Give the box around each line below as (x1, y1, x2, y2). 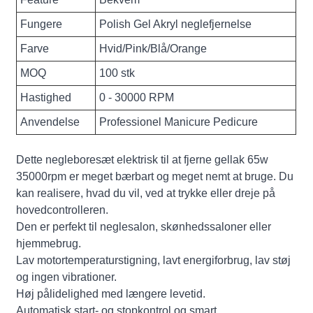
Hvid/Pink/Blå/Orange (99, 42, 208, 54)
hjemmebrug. (16, 237, 82, 249)
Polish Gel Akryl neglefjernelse (99, 17, 252, 30)
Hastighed (20, 91, 72, 103)
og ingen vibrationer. (16, 270, 117, 283)
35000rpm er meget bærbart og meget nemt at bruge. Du (16, 170, 294, 182)
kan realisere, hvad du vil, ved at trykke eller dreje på (16, 187, 276, 199)
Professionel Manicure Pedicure (99, 115, 259, 128)
